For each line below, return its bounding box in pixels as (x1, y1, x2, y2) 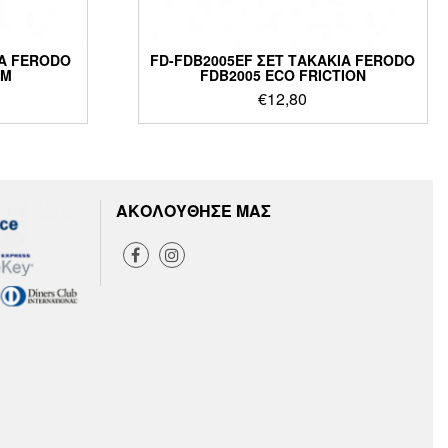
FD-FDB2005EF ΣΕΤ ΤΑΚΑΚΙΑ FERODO (150, 49, 416, 70)
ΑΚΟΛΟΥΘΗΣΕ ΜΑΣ (115, 198, 271, 222)
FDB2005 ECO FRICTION (199, 64, 366, 85)
